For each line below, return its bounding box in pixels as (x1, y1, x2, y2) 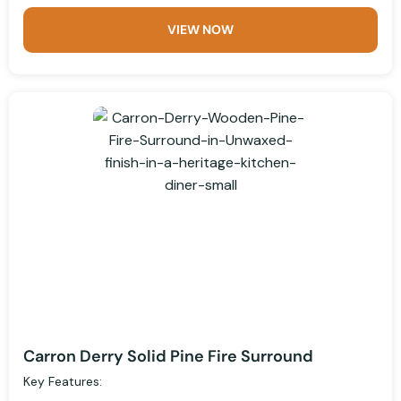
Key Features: (23, 373, 102, 390)
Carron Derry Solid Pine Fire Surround (23, 346, 313, 368)
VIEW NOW (167, 21, 234, 38)
